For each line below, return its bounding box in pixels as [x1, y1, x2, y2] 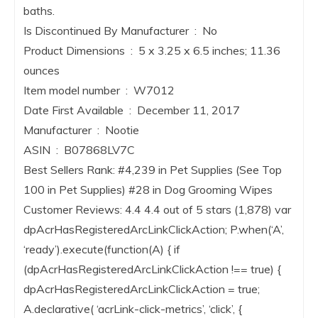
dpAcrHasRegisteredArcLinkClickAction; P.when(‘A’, [23, 222, 284, 236]
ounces [23, 63, 60, 77]
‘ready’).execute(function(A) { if [23, 242, 180, 256]
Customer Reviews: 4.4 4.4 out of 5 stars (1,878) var [23, 202, 291, 216]
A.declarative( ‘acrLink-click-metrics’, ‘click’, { [23, 302, 242, 316]
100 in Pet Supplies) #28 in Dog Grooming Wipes [23, 182, 273, 197]
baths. [23, 4, 55, 18]
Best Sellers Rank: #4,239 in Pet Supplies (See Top [23, 163, 282, 177]
